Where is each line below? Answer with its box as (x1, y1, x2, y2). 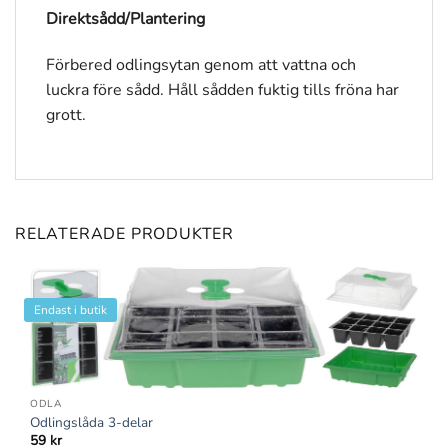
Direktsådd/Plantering (46, 8, 205, 31)
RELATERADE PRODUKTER (15, 222, 234, 245)
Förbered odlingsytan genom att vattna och (46, 54, 356, 77)
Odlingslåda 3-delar (30, 412, 153, 432)
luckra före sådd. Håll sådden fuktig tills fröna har (46, 79, 399, 102)
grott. (46, 104, 86, 127)
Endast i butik (33, 302, 107, 319)
